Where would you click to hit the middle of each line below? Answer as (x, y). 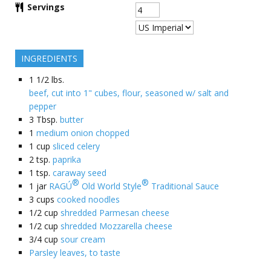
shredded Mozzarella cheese (116, 226)
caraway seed (80, 173)
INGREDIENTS (49, 58)
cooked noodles (88, 199)
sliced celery (76, 146)
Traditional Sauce (184, 186)
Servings (46, 7)
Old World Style (110, 186)
